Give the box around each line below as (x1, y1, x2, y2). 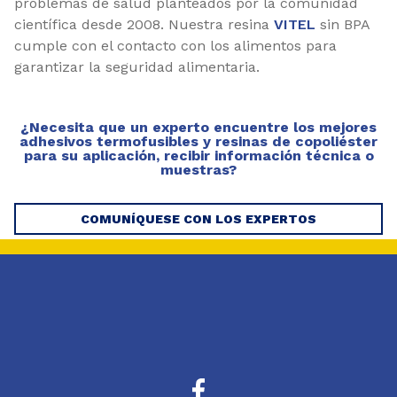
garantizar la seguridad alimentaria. (14, 58, 260, 75)
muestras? (160, 160, 237, 178)
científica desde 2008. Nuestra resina (14, 15, 274, 33)
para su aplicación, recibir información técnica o (23, 146, 374, 164)
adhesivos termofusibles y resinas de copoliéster (19, 132, 378, 150)
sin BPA (315, 15, 370, 33)
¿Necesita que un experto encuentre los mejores (20, 118, 377, 136)
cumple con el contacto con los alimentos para (14, 36, 337, 54)
